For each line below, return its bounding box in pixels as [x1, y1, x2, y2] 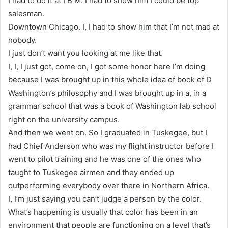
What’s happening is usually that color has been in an [8, 207, 198, 217]
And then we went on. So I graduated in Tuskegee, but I [8, 127, 207, 137]
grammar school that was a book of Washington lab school [8, 101, 216, 111]
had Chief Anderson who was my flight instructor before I [8, 140, 214, 151]
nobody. [8, 35, 37, 45]
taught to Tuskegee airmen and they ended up [8, 167, 174, 177]
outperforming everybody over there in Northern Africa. [8, 180, 209, 190]
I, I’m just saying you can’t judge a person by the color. [8, 193, 202, 204]
